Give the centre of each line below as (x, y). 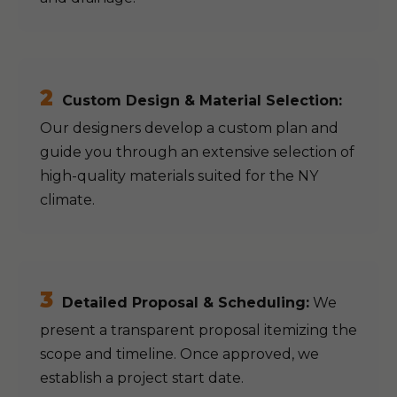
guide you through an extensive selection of (197, 152)
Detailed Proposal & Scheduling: (186, 303)
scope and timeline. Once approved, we (179, 354)
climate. (67, 200)
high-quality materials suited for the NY (179, 176)
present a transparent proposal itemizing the (198, 330)
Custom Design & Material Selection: (202, 101)
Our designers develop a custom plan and (189, 128)
